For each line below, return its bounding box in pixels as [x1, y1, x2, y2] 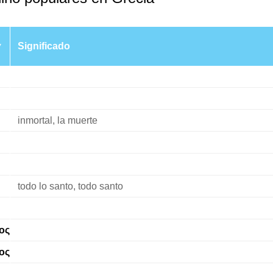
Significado [17, 41, 70, 51]
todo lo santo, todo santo [17, 181, 123, 191]
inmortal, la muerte [17, 115, 97, 126]
